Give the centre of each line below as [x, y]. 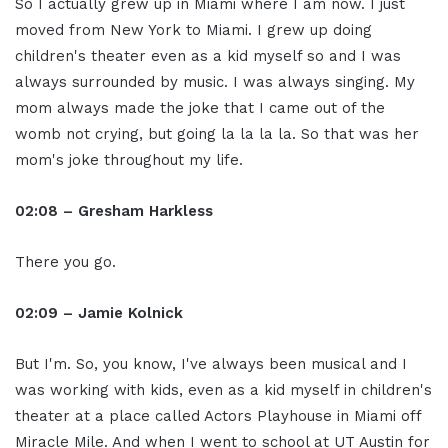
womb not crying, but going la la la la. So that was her [217, 134]
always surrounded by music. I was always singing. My [215, 82]
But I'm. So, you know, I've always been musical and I [211, 364]
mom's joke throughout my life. [129, 160]
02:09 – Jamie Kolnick [99, 313]
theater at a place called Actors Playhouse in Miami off [218, 416]
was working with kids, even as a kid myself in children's [223, 390]
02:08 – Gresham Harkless [114, 211]
